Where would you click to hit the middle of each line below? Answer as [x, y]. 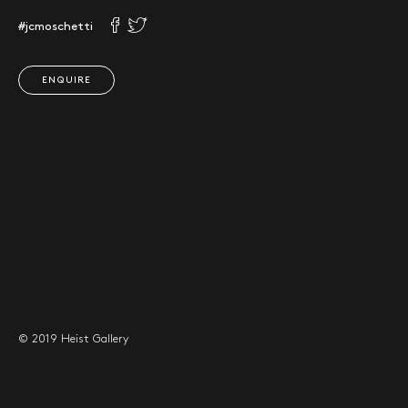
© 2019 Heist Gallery [73, 339]
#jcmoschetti [56, 26]
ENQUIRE [66, 80]
